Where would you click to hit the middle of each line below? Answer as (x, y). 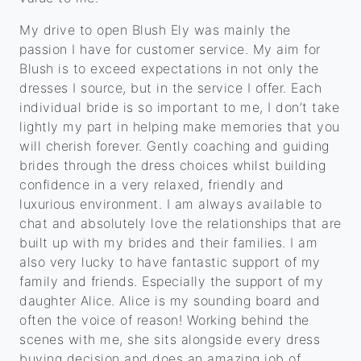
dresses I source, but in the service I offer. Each (170, 88)
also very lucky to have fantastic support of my (170, 262)
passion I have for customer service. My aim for (170, 50)
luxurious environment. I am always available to (171, 204)
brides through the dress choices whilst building (172, 166)
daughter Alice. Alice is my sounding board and (170, 301)
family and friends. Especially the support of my (171, 282)
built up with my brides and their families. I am (168, 243)
